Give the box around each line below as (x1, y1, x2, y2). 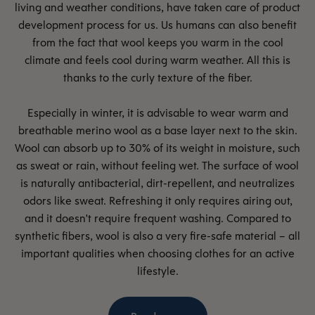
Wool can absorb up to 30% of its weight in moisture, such (15, 141, 300, 156)
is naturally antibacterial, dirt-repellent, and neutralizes (20, 176, 295, 191)
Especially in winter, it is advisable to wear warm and (27, 105, 288, 121)
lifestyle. (136, 264, 179, 279)
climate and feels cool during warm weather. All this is (25, 53, 290, 68)
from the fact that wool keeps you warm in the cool (32, 35, 283, 51)
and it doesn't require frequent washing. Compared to (24, 211, 291, 226)
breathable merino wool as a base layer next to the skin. (18, 123, 297, 139)
